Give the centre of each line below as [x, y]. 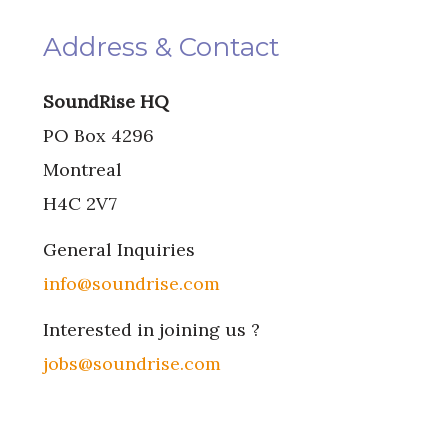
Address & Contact [161, 47]
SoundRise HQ [105, 101]
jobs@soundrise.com [131, 363]
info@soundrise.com [131, 283]
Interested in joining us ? [151, 329]
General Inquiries [118, 249]
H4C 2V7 [79, 203]
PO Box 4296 [98, 135]
